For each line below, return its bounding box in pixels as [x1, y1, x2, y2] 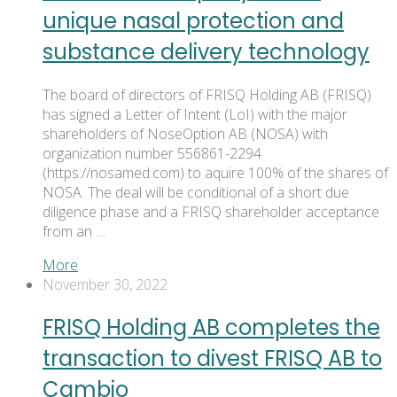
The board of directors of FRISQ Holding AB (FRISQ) [43, 84, 371, 105]
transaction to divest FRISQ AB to [43, 343, 382, 373]
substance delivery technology [43, 36, 370, 66]
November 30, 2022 [43, 274, 167, 294]
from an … [43, 221, 105, 241]
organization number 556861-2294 [43, 143, 261, 163]
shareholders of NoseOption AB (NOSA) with [43, 123, 328, 144]
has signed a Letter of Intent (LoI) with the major [43, 104, 347, 124]
